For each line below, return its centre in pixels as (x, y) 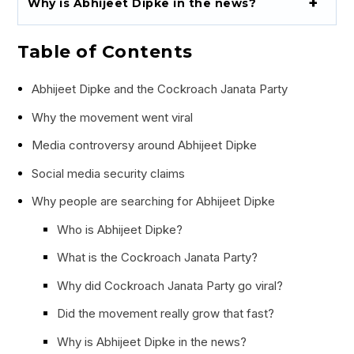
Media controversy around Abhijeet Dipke (144, 145)
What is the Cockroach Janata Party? (157, 258)
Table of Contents (105, 51)
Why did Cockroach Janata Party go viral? (169, 285)
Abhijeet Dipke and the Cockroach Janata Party (159, 89)
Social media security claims (108, 173)
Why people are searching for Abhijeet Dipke (153, 201)
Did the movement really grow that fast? (165, 314)
